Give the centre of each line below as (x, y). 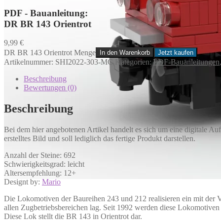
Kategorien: (133, 62)
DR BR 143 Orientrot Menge (50, 52)
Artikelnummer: (30, 62)
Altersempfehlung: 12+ (40, 173)
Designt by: (23, 182)
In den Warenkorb (125, 53)
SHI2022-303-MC (85, 62)
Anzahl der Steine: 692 (40, 155)
